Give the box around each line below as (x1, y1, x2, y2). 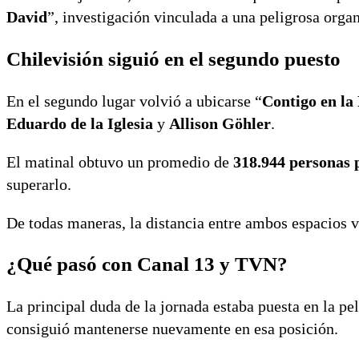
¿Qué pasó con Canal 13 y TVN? (6, 253, 288, 276)
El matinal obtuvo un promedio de (6, 152, 233, 171)
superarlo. (6, 175, 71, 193)
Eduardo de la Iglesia (6, 114, 153, 132)
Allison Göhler (169, 114, 271, 132)
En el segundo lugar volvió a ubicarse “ (6, 91, 262, 110)
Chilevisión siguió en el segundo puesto (6, 47, 341, 70)
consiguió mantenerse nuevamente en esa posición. (6, 320, 338, 338)
